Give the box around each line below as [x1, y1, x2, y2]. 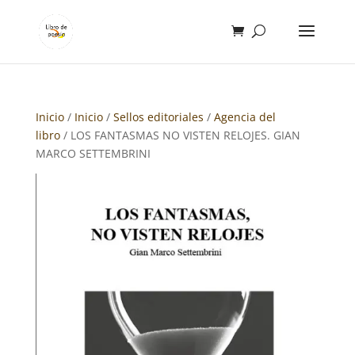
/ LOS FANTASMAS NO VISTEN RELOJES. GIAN [59, 128, 300, 143]
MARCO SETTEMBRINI [35, 146, 151, 161]
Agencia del [213, 109, 276, 124]
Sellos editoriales [113, 109, 204, 124]
